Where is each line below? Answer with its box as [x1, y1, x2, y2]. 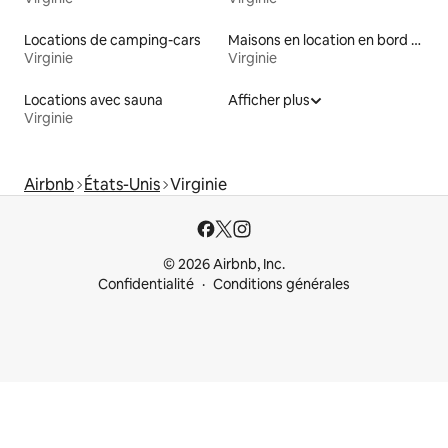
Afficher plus [228, 90, 310, 109]
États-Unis [84, 173, 160, 195]
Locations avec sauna [24, 90, 163, 109]
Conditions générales [213, 275, 350, 293]
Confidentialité [98, 275, 194, 293]
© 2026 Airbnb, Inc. [163, 255, 285, 273]
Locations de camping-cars [24, 30, 201, 49]
